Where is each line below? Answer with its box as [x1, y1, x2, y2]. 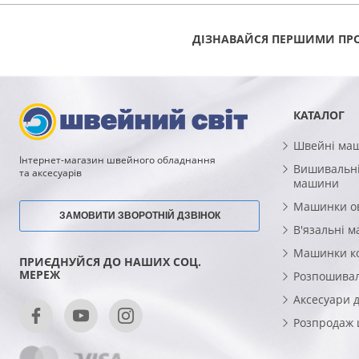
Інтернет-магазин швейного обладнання [19, 152, 216, 167]
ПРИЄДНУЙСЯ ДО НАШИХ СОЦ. [19, 253, 201, 269]
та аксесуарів [19, 165, 82, 179]
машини [292, 175, 339, 191]
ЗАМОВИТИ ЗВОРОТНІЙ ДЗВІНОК [58, 209, 220, 221]
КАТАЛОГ [292, 107, 345, 123]
